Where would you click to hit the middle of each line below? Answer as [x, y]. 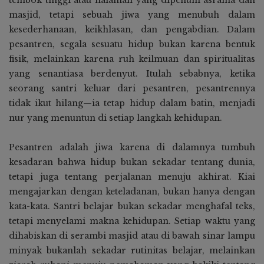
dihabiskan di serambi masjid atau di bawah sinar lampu [132, 236]
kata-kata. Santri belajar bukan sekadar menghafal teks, [132, 207]
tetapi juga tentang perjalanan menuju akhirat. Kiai [132, 177]
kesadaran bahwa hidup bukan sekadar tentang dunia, [132, 162]
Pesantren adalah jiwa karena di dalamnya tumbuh [132, 148]
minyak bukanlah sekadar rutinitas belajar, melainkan [132, 251]
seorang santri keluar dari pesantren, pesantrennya [132, 89]
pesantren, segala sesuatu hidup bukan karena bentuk [132, 44]
